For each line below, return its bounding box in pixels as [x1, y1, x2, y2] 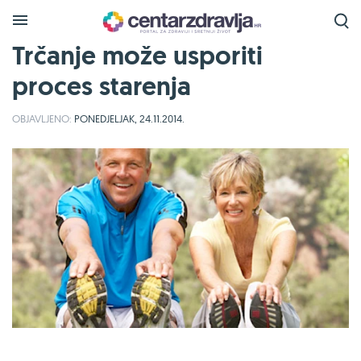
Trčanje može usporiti [12, 39, 263, 73]
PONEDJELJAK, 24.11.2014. [72, 112, 185, 125]
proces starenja [12, 69, 191, 103]
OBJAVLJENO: [12, 112, 72, 125]
